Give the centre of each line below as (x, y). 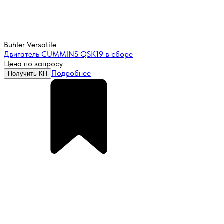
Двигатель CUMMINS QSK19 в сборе (68, 54)
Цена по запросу (33, 64)
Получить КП (28, 74)
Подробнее (71, 73)
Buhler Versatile (30, 45)
